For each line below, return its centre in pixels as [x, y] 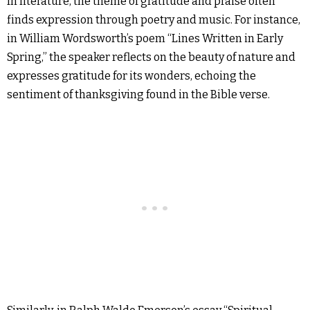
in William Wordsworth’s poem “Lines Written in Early [145, 38]
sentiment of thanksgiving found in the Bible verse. [138, 94]
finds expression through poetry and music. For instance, [154, 20]
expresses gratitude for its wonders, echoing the [131, 76]
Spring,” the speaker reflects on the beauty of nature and [151, 57]
